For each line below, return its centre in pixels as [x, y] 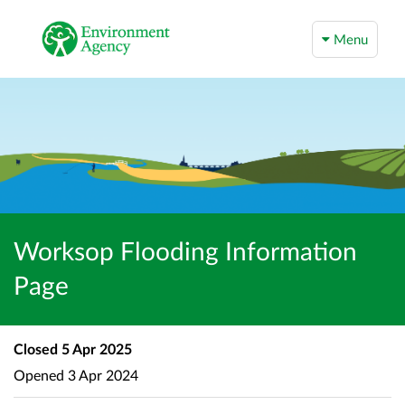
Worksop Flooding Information [185, 250]
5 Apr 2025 [95, 348]
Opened [39, 374]
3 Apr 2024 [101, 374]
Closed [36, 348]
